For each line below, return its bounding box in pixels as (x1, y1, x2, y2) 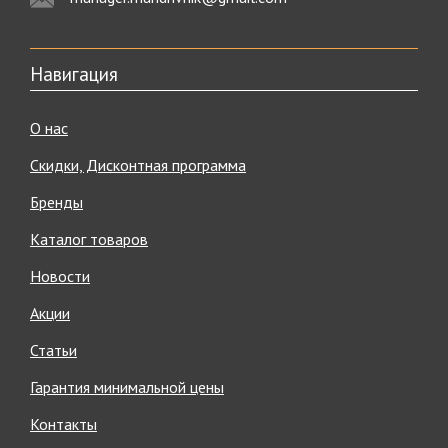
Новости (30, 266, 90, 287)
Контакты (30, 414, 97, 435)
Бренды (30, 192, 83, 213)
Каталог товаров (30, 229, 148, 250)
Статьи (30, 340, 77, 361)
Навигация (30, 62, 118, 87)
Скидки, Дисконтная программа (30, 155, 246, 176)
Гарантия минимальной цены (30, 377, 224, 398)
